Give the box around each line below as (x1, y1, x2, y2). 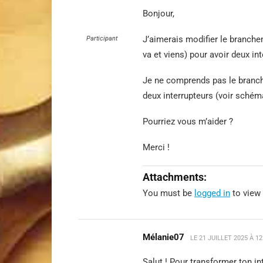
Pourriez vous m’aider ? (143, 116, 233, 127)
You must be (143, 188, 194, 198)
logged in (194, 188, 230, 198)
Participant (86, 35, 117, 42)
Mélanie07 (143, 232, 184, 242)
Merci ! (143, 142, 170, 153)
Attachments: (143, 171, 207, 183)
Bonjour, (143, 8, 174, 19)
